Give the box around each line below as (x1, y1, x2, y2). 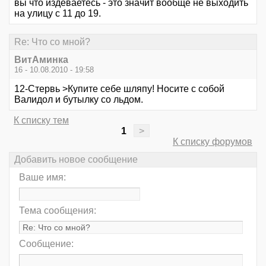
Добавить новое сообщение (14, 154, 138, 164)
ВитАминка (14, 54, 68, 65)
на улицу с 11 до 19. (14, 8, 106, 19)
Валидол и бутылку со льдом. (14, 94, 143, 104)
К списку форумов (173, 136, 252, 147)
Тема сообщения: (19, 205, 96, 216)
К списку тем (14, 115, 69, 125)
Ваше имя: (19, 172, 66, 183)
